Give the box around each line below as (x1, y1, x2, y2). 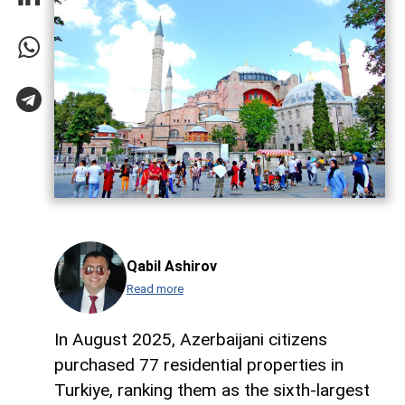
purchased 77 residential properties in (54, 354, 344, 376)
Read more (127, 282, 184, 297)
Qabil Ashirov (127, 257, 217, 275)
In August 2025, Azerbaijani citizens (54, 329, 327, 351)
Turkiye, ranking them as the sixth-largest (54, 380, 370, 401)
